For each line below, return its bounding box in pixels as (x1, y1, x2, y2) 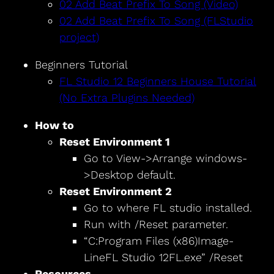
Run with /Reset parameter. (83, 218, 228, 231)
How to (34, 119, 74, 132)
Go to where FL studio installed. (83, 201, 252, 215)
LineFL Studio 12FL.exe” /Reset (83, 251, 243, 264)
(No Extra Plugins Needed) (59, 91, 194, 105)
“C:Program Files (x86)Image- (83, 234, 234, 248)
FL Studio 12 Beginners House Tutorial (59, 75, 256, 88)
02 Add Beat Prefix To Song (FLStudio (59, 14, 253, 28)
